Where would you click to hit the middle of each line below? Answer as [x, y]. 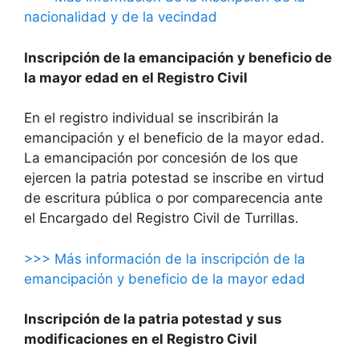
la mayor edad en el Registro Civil [136, 77]
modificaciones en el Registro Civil [141, 339]
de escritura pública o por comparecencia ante [173, 198]
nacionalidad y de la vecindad [121, 17]
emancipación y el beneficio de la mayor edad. [174, 138]
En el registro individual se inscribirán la [151, 118]
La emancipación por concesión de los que [161, 158]
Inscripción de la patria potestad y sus [153, 319]
